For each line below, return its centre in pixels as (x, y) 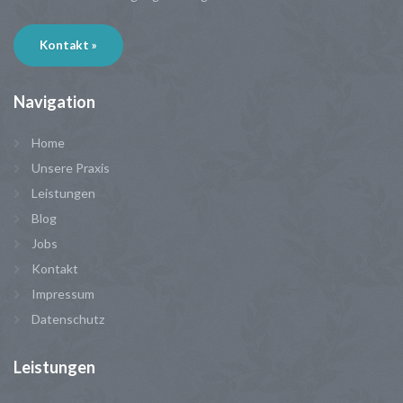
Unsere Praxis (71, 167)
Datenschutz (68, 318)
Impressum (63, 293)
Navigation (54, 101)
